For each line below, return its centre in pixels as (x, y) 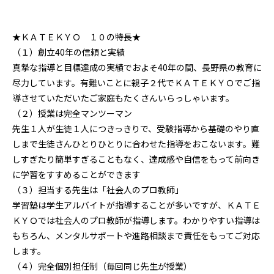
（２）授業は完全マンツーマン (72, 113)
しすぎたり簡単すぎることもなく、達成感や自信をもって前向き (136, 159)
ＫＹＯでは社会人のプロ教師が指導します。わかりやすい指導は (136, 220)
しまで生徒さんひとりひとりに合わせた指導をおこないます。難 (136, 143)
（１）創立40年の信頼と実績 (68, 52)
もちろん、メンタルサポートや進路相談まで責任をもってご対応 (136, 235)
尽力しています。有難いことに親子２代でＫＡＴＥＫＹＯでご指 (136, 82)
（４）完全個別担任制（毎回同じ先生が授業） (102, 266)
